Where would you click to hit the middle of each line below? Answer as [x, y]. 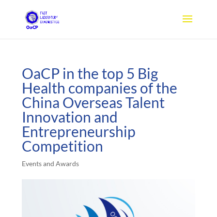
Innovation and [70, 117]
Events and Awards [50, 163]
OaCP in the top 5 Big [90, 73]
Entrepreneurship [78, 131]
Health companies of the [99, 88]
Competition [62, 146]
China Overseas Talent [93, 102]
